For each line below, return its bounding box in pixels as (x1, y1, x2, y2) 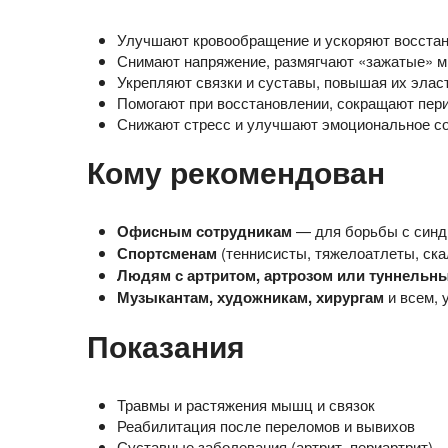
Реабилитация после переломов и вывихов (117, 415, 415, 437)
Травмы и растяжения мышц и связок (117, 394, 375, 416)
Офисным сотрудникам (117, 220, 292, 243)
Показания (87, 324, 245, 368)
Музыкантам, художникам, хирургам (117, 286, 388, 309)
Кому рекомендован (87, 150, 385, 194)
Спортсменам (117, 242, 221, 265)
